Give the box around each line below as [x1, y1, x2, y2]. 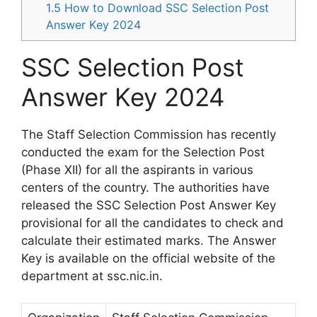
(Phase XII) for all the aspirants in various [21, 162, 253, 177]
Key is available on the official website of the [21, 250, 275, 265]
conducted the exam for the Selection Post [21, 144, 265, 159]
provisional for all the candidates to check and [21, 215, 284, 230]
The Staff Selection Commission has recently [21, 127, 276, 142]
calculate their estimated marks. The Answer [21, 233, 276, 248]
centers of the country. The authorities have [21, 180, 270, 195]
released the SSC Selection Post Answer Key [21, 197, 276, 212]
